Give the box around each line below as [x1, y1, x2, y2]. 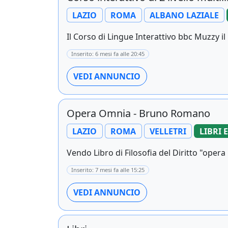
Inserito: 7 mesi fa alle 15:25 [71, 166, 145, 174]
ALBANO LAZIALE [149, 9, 219, 21]
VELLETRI [149, 125, 186, 137]
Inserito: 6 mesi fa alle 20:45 [71, 50, 145, 58]
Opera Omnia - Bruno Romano [67, 106, 210, 121]
